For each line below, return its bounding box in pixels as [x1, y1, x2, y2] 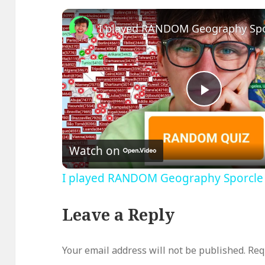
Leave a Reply [62, 203, 175, 226]
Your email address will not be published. [62, 244, 246, 257]
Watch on [69, 143, 121, 159]
